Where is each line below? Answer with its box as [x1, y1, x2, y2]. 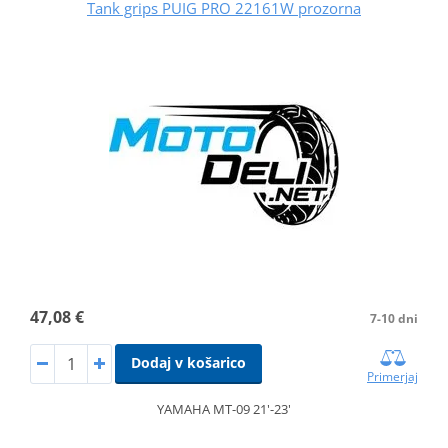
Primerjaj [367, 367, 419, 385]
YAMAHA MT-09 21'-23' [157, 399, 291, 418]
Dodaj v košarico [130, 352, 246, 372]
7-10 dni [370, 309, 419, 327]
